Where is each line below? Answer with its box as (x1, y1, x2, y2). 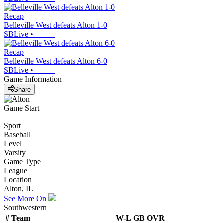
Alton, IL (4, 184, 33, 193)
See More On (4, 194, 48, 203)
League (4, 166, 27, 175)
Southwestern (4, 203, 47, 212)
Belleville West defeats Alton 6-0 (4, 57, 107, 66)
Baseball (4, 130, 31, 139)
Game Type (4, 157, 41, 166)
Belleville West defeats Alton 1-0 (4, 21, 107, 30)
